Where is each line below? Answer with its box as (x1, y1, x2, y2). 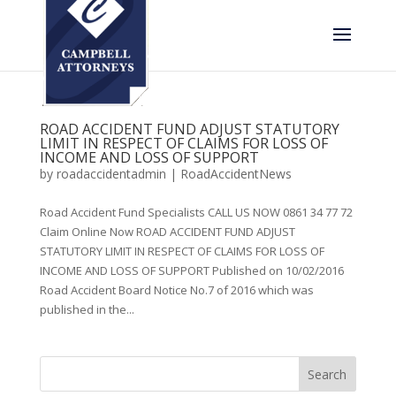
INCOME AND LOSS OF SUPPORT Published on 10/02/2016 (39, 263, 344, 278)
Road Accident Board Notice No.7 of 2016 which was (39, 282, 314, 298)
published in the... (39, 301, 134, 317)
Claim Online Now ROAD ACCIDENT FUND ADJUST (39, 224, 295, 240)
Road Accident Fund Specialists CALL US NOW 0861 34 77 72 (39, 204, 353, 220)
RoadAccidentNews (179, 165, 292, 182)
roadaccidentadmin (56, 165, 166, 182)
